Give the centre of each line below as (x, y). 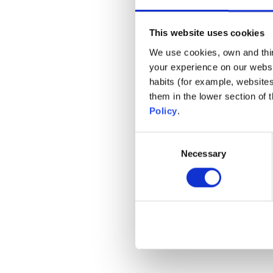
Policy (163, 110)
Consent (152, 139)
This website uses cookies (207, 33)
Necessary (204, 153)
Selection (153, 154)
